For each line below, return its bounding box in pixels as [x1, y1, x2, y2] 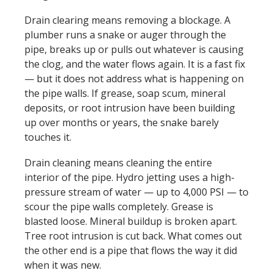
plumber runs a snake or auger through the [24, 28, 226, 41]
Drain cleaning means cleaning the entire [24, 156, 212, 169]
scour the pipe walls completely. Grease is [24, 200, 213, 213]
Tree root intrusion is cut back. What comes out [24, 229, 242, 243]
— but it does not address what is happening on [24, 72, 244, 85]
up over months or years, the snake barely [24, 116, 219, 129]
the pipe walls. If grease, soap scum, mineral [24, 87, 225, 100]
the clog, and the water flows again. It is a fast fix [24, 57, 245, 71]
